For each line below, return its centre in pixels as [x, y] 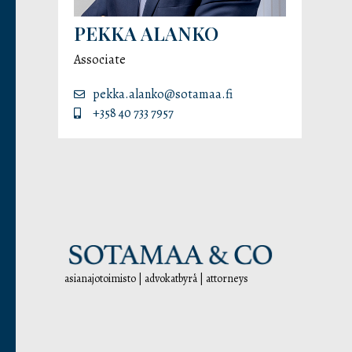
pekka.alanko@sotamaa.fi [162, 94]
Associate [100, 60]
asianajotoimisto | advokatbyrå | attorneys [156, 279]
